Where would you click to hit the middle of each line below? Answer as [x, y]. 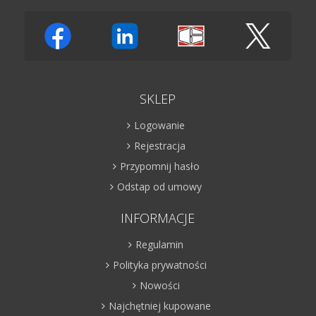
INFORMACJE [158, 218]
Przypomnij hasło [159, 166]
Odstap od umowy [160, 186]
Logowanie [160, 125]
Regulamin [160, 244]
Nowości [159, 285]
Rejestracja [159, 145]
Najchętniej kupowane [159, 305]
